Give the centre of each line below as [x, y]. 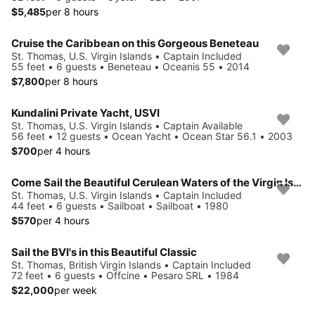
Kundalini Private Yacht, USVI [85, 112]
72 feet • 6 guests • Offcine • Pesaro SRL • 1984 [125, 275]
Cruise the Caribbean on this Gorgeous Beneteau [135, 43]
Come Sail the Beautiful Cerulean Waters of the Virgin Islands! [297, 182]
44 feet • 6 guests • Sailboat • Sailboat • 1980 [120, 205]
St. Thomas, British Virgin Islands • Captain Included [131, 264]
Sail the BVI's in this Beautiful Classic [104, 252]
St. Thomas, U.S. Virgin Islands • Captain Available [127, 125]
